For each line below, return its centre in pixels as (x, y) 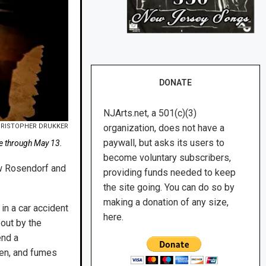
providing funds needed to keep (170, 173)
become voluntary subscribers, (167, 158)
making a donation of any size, (166, 202)
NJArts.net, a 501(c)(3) (150, 113)
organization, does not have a (164, 128)
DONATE (176, 83)
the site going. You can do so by (169, 188)
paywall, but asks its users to (164, 143)
